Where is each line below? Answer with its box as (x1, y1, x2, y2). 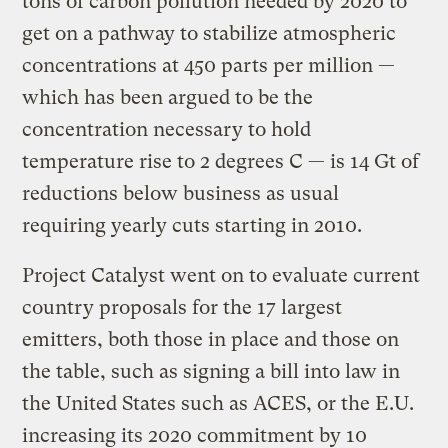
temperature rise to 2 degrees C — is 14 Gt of (22, 149, 420, 173)
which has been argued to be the (22, 85, 314, 109)
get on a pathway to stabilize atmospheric (22, 21, 397, 45)
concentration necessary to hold (22, 117, 312, 141)
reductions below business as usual (22, 181, 340, 205)
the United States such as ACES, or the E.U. (22, 391, 415, 415)
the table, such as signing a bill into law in (22, 359, 401, 383)
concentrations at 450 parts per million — (22, 53, 396, 77)
